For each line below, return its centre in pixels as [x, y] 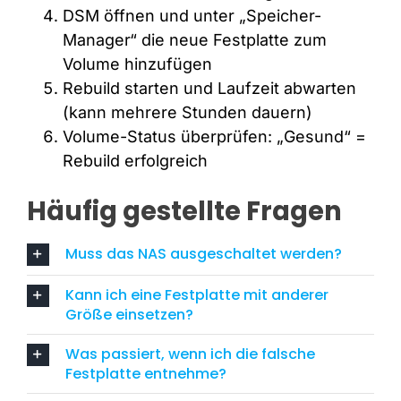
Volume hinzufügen [137, 64]
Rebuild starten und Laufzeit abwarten [209, 88]
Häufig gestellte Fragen [184, 211]
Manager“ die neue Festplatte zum [194, 39]
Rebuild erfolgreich [135, 160]
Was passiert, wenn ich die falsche [190, 354]
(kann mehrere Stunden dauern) [187, 112]
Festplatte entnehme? [145, 373]
